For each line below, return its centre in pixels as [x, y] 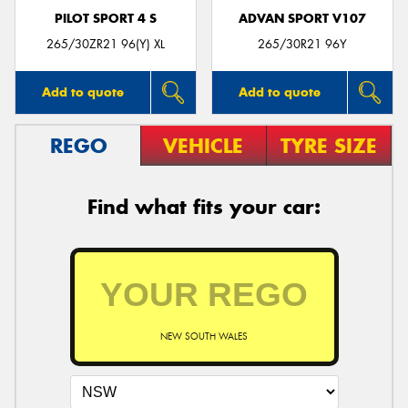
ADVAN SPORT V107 [302, 18]
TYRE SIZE [328, 146]
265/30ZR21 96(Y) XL [106, 45]
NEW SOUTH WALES [204, 336]
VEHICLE [204, 146]
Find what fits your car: [204, 207]
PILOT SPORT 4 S [106, 18]
